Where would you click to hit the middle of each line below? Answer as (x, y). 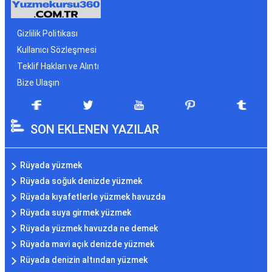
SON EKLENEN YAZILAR (95, 130)
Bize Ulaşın (38, 83)
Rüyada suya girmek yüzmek (76, 213)
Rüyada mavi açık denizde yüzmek (87, 244)
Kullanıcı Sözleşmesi (57, 50)
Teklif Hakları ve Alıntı (58, 66)
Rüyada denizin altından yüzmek (84, 260)
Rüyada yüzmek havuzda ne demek (89, 229)
